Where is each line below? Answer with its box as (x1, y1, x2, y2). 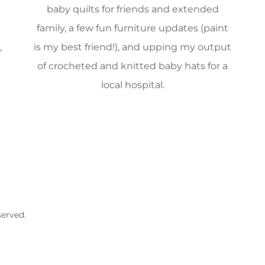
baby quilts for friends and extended (46, 4, 219, 15)
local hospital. (101, 79, 164, 91)
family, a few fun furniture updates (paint (37, 22, 228, 34)
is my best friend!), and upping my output (34, 41, 231, 53)
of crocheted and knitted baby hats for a (37, 60, 228, 72)
